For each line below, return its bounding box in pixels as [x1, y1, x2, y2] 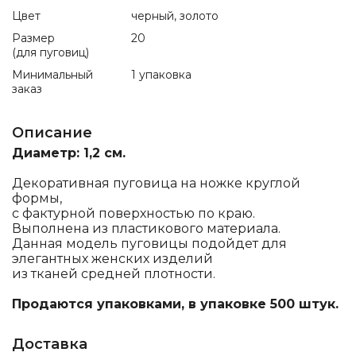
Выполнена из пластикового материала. [12, 221, 281, 236]
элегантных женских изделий [12, 251, 213, 266]
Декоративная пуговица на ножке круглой [12, 176, 300, 191]
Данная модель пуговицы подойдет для [12, 236, 287, 251]
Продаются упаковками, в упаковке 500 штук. [12, 296, 339, 311]
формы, [12, 191, 62, 206]
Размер [12, 31, 55, 45]
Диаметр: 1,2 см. [12, 145, 126, 161]
